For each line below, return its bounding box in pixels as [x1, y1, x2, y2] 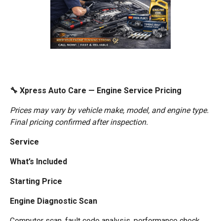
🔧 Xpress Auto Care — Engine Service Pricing [10, 85, 182, 95]
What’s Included [10, 156, 67, 166]
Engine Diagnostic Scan [10, 196, 97, 206]
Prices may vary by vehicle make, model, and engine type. [10, 105, 209, 115]
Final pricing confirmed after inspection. [10, 117, 148, 127]
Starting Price [10, 176, 62, 186]
